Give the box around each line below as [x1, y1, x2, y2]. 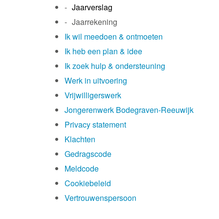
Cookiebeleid [65, 177, 111, 189]
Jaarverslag [72, 1, 112, 13]
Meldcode [65, 163, 99, 174]
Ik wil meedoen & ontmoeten [65, 31, 163, 42]
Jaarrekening [72, 16, 117, 27]
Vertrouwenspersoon [65, 192, 136, 203]
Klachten [65, 133, 95, 145]
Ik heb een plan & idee [65, 45, 142, 57]
